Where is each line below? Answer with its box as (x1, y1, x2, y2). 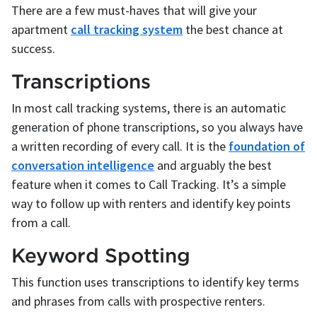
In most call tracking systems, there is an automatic (11, 100, 286, 117)
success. (11, 40, 55, 57)
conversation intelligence (11, 157, 154, 174)
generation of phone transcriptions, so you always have (11, 119, 303, 136)
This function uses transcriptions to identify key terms (11, 274, 299, 291)
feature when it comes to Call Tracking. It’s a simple (11, 176, 286, 193)
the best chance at (183, 21, 283, 38)
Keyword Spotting (11, 244, 190, 267)
